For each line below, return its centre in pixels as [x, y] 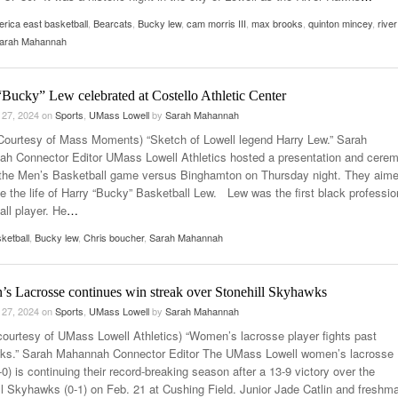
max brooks [277, 23]
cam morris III [216, 23]
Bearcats [113, 23]
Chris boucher [114, 237]
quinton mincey [340, 23]
